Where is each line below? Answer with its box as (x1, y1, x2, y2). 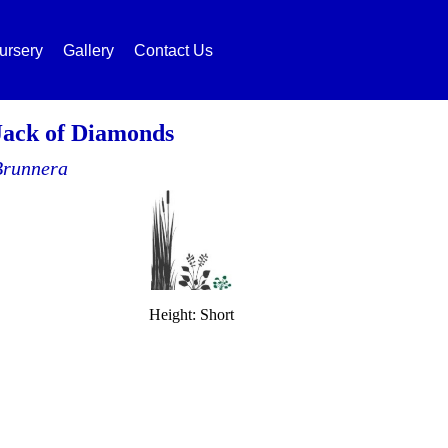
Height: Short (149, 306, 234, 323)
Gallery (63, 42, 114, 59)
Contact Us (134, 42, 213, 59)
